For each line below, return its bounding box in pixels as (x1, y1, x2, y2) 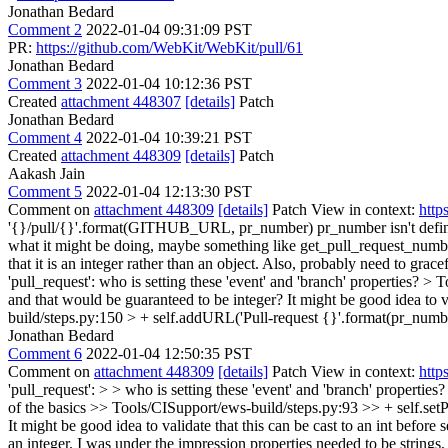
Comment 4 (8, 128, 82, 146)
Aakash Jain (8, 164, 85, 182)
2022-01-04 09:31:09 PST (86, 20, 252, 38)
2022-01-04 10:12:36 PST (86, 74, 252, 92)
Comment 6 (8, 344, 82, 362)
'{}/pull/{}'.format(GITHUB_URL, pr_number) (8, 218, 313, 236)
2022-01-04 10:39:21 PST (86, 128, 252, 146)
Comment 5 (8, 182, 82, 200)
